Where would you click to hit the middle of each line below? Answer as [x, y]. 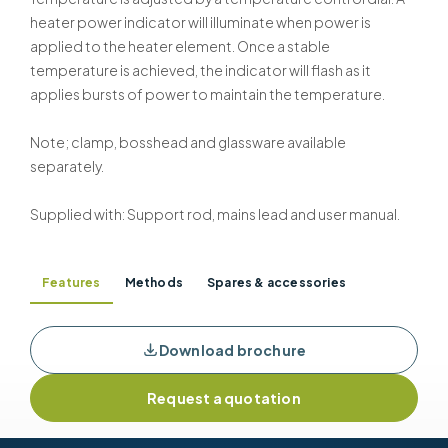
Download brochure [232, 349]
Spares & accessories [277, 283]
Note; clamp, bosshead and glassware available [188, 141]
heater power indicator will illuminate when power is [200, 21]
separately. [67, 165]
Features [71, 283]
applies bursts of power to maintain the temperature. [207, 93]
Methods [154, 283]
